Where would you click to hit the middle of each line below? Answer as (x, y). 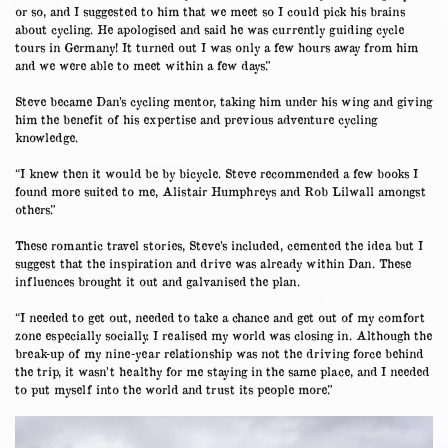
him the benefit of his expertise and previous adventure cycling (196, 118)
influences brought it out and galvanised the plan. (157, 280)
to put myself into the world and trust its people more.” (174, 388)
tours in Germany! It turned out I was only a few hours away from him (216, 46)
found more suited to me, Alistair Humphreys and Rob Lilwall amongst (220, 190)
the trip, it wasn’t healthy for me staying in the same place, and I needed (222, 370)
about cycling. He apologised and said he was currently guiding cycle (209, 28)
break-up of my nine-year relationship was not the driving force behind (219, 352)
